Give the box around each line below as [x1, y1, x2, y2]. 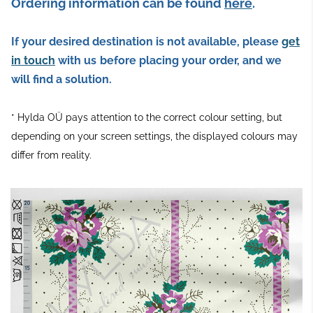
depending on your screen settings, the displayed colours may [11, 130, 298, 142]
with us [58, 53, 96, 67]
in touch [11, 53, 55, 67]
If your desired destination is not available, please [11, 34, 282, 48]
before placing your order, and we [100, 53, 282, 67]
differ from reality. [11, 149, 92, 161]
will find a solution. [11, 72, 112, 86]
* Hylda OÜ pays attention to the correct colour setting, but [11, 111, 282, 123]
